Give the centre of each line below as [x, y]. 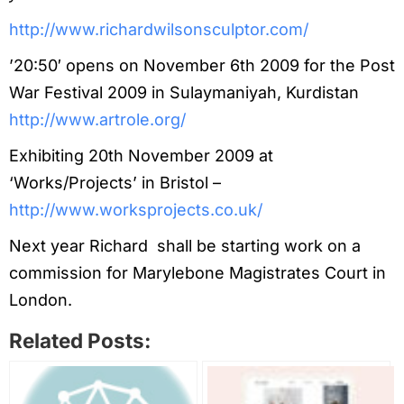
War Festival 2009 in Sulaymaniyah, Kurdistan [184, 93]
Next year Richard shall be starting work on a [185, 246]
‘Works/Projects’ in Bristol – [115, 183]
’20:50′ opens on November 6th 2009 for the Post [202, 66]
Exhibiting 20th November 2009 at [141, 156]
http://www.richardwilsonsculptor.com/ [159, 30]
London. [41, 300]
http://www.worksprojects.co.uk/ [136, 210]
